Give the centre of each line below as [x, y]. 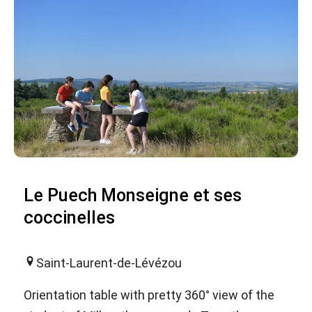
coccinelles [69, 218]
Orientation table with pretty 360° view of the [149, 295]
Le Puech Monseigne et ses [133, 196]
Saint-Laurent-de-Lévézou [109, 263]
